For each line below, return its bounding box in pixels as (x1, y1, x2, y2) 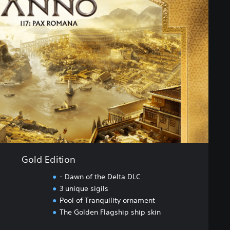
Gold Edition (21, 154, 76, 165)
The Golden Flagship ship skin (59, 207, 161, 217)
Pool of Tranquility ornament (59, 196, 155, 205)
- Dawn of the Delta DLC (59, 172, 140, 182)
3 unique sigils (59, 184, 108, 194)
